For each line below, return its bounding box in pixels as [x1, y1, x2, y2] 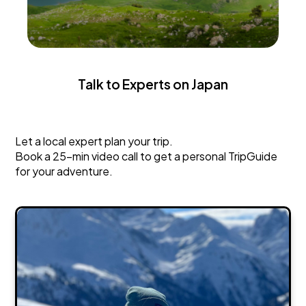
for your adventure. [15, 164, 113, 179]
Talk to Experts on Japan [78, 76, 228, 93]
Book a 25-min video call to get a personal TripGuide [15, 149, 278, 164]
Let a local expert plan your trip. [15, 134, 173, 149]
